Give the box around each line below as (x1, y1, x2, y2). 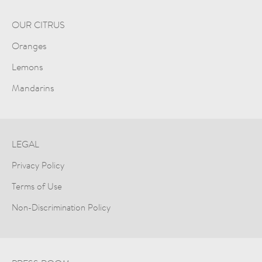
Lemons (12, 60, 43, 73)
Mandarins (12, 81, 54, 94)
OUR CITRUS (12, 18, 65, 30)
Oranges (12, 39, 47, 51)
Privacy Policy (12, 159, 64, 171)
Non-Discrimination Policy (12, 201, 111, 213)
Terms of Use (12, 180, 62, 192)
